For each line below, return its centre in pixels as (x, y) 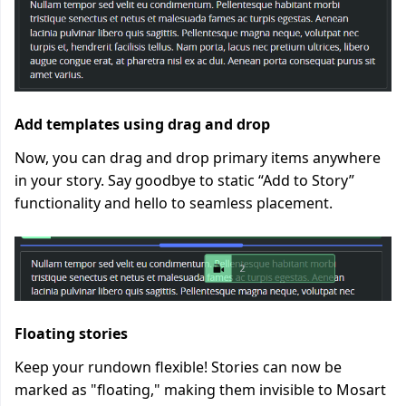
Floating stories (71, 333)
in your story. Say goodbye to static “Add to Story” (184, 180)
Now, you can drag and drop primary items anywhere (198, 158)
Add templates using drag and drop (142, 124)
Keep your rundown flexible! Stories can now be (178, 367)
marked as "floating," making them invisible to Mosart (200, 390)
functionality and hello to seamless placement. (174, 203)
